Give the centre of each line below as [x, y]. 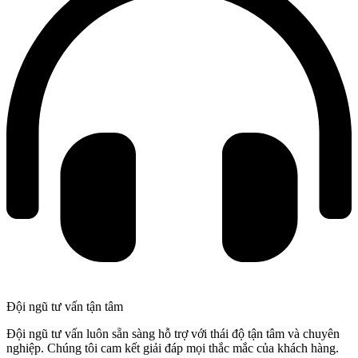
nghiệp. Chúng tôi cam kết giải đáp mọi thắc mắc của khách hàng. [173, 348]
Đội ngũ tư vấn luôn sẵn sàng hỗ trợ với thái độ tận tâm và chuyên [173, 334]
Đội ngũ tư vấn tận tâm [65, 307]
